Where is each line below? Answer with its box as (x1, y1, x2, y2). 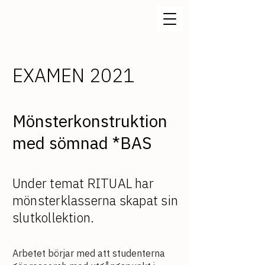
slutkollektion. (12, 209, 95, 226)
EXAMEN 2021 (12, 63, 134, 88)
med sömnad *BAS (12, 132, 151, 154)
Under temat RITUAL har (12, 174, 154, 192)
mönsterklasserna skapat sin (12, 192, 178, 209)
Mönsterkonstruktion (12, 110, 167, 132)
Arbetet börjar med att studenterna (12, 247, 165, 259)
